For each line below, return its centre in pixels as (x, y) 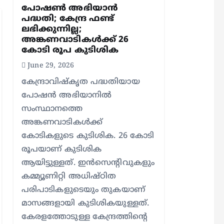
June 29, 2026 (50, 66)
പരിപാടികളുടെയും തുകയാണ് (83, 190)
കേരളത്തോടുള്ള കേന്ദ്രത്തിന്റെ (84, 217)
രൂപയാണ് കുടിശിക (61, 149)
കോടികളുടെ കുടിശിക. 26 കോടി (88, 136)
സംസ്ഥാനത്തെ (52, 109)
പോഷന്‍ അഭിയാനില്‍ (66, 95)
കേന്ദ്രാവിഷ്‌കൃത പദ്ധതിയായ (80, 82)
